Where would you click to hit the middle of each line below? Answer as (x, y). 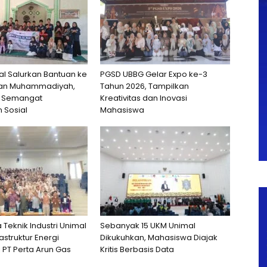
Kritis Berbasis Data (137, 249)
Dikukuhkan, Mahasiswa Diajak (159, 237)
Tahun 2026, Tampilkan (145, 86)
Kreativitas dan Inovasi (144, 98)
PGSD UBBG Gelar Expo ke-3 (154, 74)
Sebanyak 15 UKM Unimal (148, 225)
